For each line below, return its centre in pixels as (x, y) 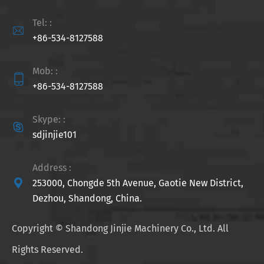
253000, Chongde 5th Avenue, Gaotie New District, (138, 183)
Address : (52, 167)
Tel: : (42, 22)
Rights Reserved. (47, 249)
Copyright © (39, 228)
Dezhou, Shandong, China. (87, 198)
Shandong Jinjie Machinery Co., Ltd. (140, 228)
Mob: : (45, 71)
